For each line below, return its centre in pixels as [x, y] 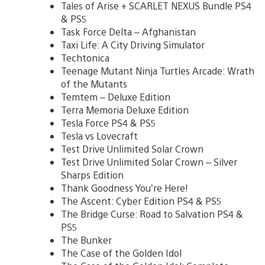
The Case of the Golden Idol [121, 253]
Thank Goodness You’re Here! [125, 188]
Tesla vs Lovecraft [99, 135]
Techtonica [85, 57]
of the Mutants [94, 83]
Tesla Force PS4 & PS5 [109, 122]
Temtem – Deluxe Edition [116, 96]
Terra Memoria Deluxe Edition [125, 109]
